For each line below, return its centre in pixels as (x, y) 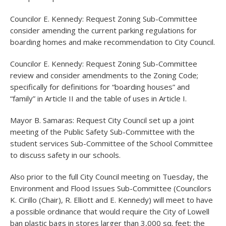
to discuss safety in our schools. (65, 155)
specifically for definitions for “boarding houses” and (100, 87)
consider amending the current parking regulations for (103, 30)
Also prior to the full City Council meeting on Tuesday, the (109, 177)
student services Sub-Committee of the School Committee (111, 143)
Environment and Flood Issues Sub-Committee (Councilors (111, 188)
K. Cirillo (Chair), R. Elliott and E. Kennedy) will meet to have (111, 200)
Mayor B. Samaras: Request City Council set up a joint (102, 120)
